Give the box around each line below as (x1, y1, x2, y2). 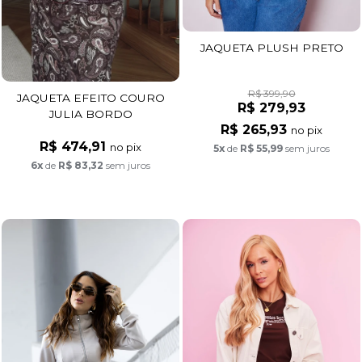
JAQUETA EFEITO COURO (16, 91, 165, 105)
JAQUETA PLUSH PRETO (200, 41, 343, 55)
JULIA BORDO (48, 107, 133, 121)
